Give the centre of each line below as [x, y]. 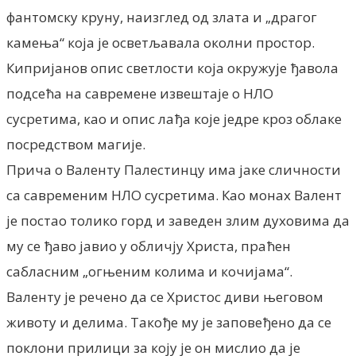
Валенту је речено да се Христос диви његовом [165, 296]
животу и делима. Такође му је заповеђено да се [169, 322]
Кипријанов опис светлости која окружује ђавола [172, 68]
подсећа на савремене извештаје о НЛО [140, 93]
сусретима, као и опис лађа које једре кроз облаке [174, 118]
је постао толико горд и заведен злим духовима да [178, 220]
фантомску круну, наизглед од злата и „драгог [162, 17]
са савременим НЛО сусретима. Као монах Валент [174, 195]
